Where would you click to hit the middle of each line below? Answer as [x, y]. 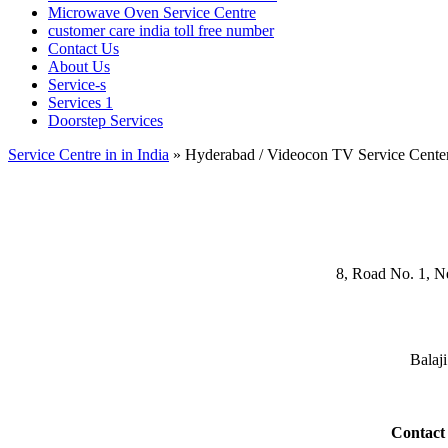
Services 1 [80, 102]
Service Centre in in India [88, 154]
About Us [79, 66]
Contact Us [83, 48]
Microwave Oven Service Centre [152, 12]
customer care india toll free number [161, 30]
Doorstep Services [105, 120]
